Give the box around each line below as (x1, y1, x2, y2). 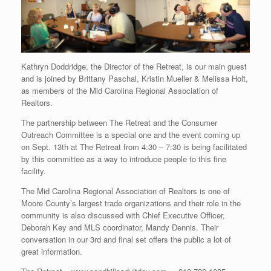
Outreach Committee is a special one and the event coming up (21, 129, 240, 141)
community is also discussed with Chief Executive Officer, (21, 209, 225, 221)
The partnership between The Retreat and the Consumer (21, 117, 217, 129)
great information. (21, 246, 82, 258)
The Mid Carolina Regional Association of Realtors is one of (21, 185, 230, 197)
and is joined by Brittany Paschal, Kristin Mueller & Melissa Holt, (21, 73, 248, 85)
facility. (21, 165, 46, 177)
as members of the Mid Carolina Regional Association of (21, 85, 218, 97)
